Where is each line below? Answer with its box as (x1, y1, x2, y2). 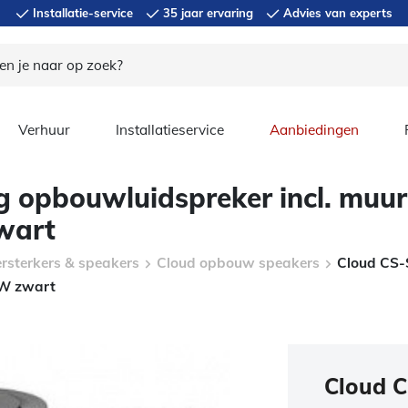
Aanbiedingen (270, 121, 359, 138)
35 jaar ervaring (159, 5, 253, 20)
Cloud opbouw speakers (157, 254, 320, 271)
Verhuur (18, 121, 70, 138)
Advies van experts (280, 5, 393, 20)
